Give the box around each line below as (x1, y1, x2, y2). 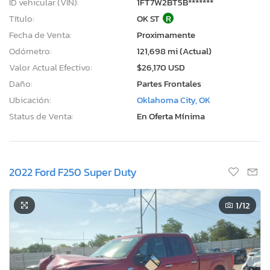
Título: (9, 11, 34, 25)
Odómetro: (9, 43, 52, 58)
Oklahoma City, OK (137, 92, 210, 107)
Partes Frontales (137, 76, 201, 90)
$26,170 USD (137, 60, 185, 74)
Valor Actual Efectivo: (9, 60, 92, 74)
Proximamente (137, 27, 195, 42)
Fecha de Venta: (9, 27, 72, 42)
